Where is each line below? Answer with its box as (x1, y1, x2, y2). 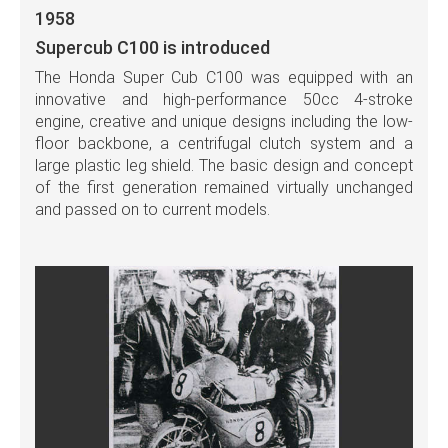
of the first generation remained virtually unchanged (35, 178, 413, 198)
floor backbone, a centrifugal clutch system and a (35, 134, 413, 154)
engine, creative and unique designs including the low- (35, 112, 413, 132)
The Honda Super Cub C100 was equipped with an (35, 68, 413, 88)
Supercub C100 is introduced (35, 37, 270, 59)
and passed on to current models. (35, 200, 270, 220)
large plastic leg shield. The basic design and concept (35, 156, 413, 176)
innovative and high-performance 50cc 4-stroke (35, 90, 413, 110)
